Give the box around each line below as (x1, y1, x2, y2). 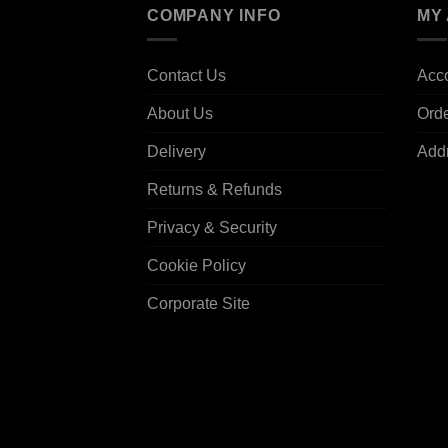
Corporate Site (147, 295, 250, 313)
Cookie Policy (147, 257, 246, 275)
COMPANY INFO (147, 6, 281, 24)
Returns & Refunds (147, 181, 282, 199)
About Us (147, 105, 213, 123)
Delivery (147, 143, 206, 161)
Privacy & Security (147, 219, 277, 237)
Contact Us (147, 67, 226, 85)
